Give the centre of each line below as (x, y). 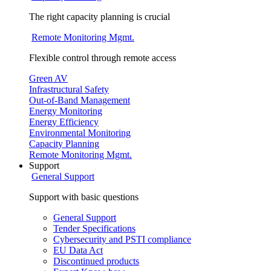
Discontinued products (96, 261)
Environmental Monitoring (80, 133)
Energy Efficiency (64, 122)
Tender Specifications (94, 229)
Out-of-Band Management (80, 100)
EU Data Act (78, 250)
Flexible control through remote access (103, 58)
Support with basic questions (84, 197)
